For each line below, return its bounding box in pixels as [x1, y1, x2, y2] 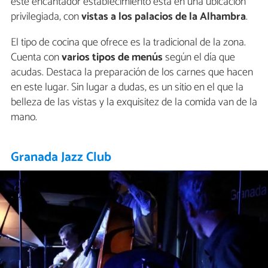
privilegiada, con [11, 7, 81, 26]
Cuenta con [11, 48, 62, 66]
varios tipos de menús [62, 48, 163, 66]
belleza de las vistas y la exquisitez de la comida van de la [11, 93, 257, 111]
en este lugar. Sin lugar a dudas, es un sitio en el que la [11, 78, 243, 96]
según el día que [163, 48, 235, 66]
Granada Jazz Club [11, 146, 112, 168]
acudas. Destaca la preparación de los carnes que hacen [11, 63, 253, 81]
